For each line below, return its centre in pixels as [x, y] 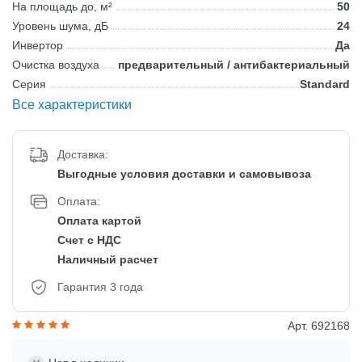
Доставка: [83, 154]
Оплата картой [99, 220]
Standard [325, 84]
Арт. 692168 [319, 325]
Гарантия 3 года [100, 286]
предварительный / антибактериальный [234, 64]
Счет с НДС [89, 240]
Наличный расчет [108, 259]
